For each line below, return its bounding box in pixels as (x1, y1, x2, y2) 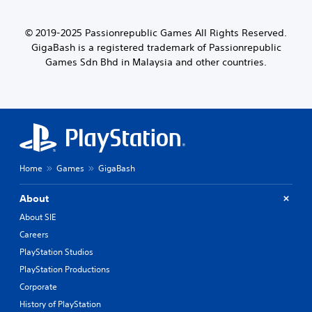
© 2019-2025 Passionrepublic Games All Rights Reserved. (25, 26, 287, 39)
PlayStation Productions (19, 263, 110, 275)
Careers (19, 228, 49, 240)
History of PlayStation (19, 297, 101, 310)
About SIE (19, 210, 56, 223)
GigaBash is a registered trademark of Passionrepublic (31, 40, 281, 54)
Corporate (19, 280, 57, 292)
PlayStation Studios (19, 245, 93, 258)
